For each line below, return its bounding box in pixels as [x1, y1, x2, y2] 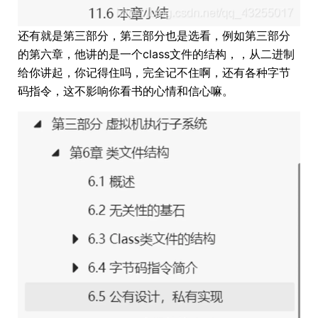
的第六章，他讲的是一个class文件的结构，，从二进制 [18, 46, 295, 61]
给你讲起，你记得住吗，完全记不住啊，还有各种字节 [18, 65, 290, 79]
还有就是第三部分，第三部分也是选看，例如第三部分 [18, 28, 290, 43]
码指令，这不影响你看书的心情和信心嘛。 [18, 83, 234, 98]
